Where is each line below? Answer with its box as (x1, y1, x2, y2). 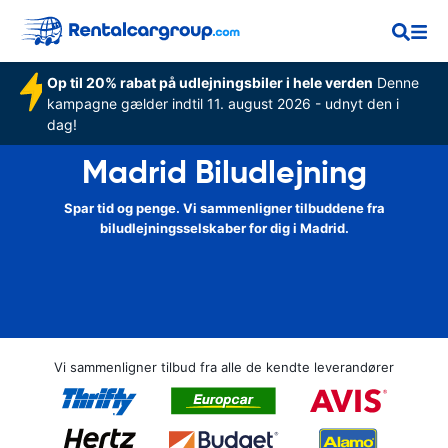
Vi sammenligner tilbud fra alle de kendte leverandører (54, 359, 394, 375)
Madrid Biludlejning (81, 152, 367, 192)
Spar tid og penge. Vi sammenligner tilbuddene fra (63, 200, 385, 216)
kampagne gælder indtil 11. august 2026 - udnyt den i (47, 95, 399, 112)
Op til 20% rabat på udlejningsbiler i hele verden (47, 74, 373, 91)
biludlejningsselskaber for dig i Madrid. (99, 220, 349, 236)
